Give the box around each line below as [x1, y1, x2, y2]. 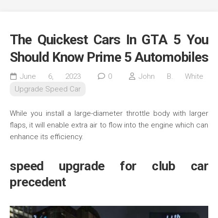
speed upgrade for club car [10, 159, 208, 174]
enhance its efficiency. [10, 132, 84, 142]
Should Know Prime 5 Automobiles [10, 49, 208, 66]
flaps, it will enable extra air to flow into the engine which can [10, 121, 208, 130]
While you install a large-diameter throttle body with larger [10, 109, 208, 118]
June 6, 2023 [20, 72, 81, 81]
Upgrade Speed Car [15, 85, 81, 94]
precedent [10, 175, 66, 190]
